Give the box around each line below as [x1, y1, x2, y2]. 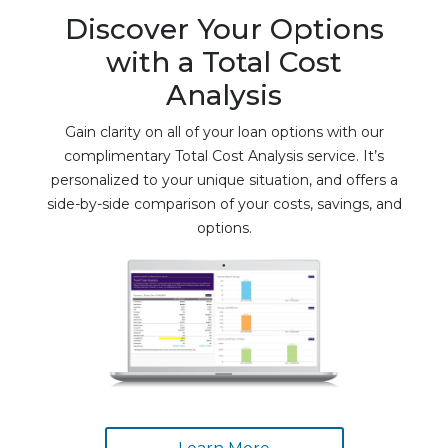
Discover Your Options [64, 12, 384, 46]
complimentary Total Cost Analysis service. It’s [64, 147, 384, 165]
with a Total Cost [106, 45, 342, 79]
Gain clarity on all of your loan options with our [64, 123, 384, 141]
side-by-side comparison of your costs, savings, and [46, 195, 402, 213]
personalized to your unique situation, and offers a [50, 171, 398, 189]
